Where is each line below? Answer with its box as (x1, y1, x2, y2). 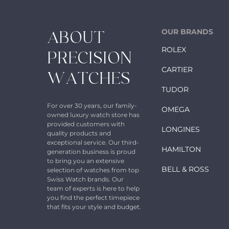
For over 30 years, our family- (47, 101, 137, 109)
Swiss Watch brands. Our (47, 175, 124, 183)
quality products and (47, 129, 111, 137)
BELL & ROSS (162, 164, 210, 174)
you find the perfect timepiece (47, 193, 140, 201)
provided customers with (47, 120, 125, 128)
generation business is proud (47, 147, 135, 155)
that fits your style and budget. (47, 202, 141, 211)
